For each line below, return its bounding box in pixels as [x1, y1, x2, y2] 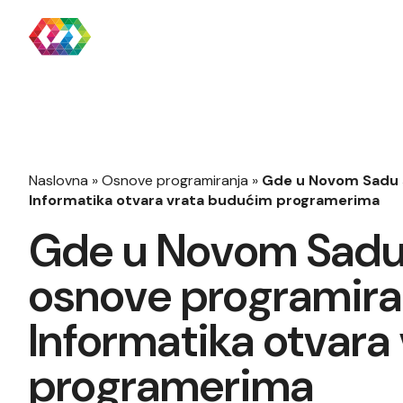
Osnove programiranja [102, 171, 248, 190]
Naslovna [29, 171, 88, 190]
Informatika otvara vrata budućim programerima [29, 191, 380, 210]
